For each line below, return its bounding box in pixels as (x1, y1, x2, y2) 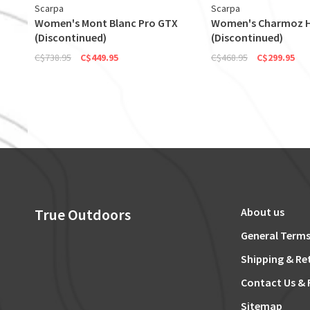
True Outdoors (35, 205, 131, 225)
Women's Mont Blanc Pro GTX (35, 16, 178, 30)
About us (241, 205, 284, 219)
